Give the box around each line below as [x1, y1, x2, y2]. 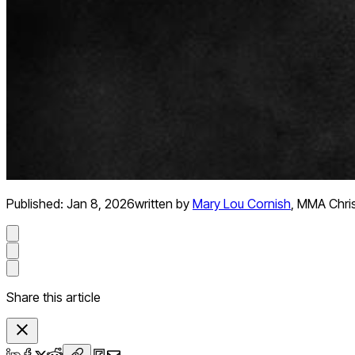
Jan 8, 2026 [67, 196, 135, 212]
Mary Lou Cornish [193, 196, 291, 212]
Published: [6, 196, 67, 212]
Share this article [6, 289, 101, 306]
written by [135, 196, 189, 212]
